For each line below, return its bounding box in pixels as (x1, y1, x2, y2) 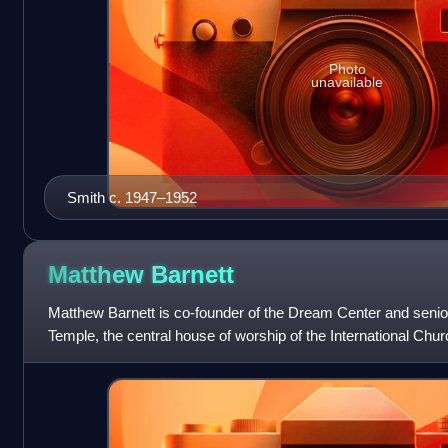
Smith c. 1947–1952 (66, 189, 197, 207)
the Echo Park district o (47, 350, 200, 368)
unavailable (311, 74, 384, 91)
